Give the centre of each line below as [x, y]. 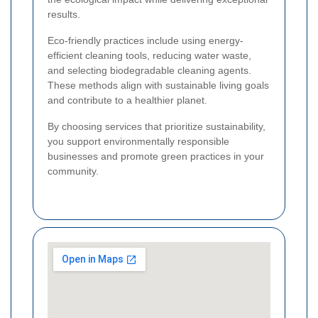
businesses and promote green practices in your [156, 156]
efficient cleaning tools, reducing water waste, [149, 55]
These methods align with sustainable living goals [158, 85]
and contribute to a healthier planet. [127, 100]
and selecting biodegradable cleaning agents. [149, 70]
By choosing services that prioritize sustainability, [157, 126]
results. [64, 14]
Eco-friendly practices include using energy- [146, 40]
